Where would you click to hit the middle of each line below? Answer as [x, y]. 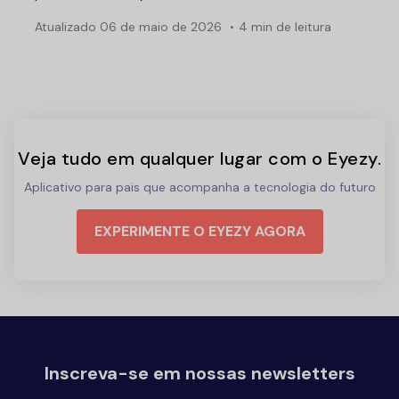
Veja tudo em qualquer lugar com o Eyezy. [199, 158]
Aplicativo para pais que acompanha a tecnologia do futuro [199, 187]
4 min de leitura [285, 26]
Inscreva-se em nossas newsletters [199, 373]
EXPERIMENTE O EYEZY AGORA [199, 231]
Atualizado [65, 26]
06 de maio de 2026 [159, 26]
